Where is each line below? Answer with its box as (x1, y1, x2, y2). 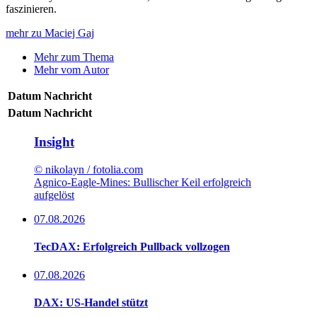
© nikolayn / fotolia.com (34, 163, 143, 176)
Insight (34, 134, 74, 150)
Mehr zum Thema (34, 50, 114, 63)
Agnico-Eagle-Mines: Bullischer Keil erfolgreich (34, 176, 251, 189)
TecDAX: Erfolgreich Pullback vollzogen (34, 241, 230, 253)
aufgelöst (34, 189, 74, 202)
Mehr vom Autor (34, 63, 109, 76)
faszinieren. (6, 2, 57, 15)
